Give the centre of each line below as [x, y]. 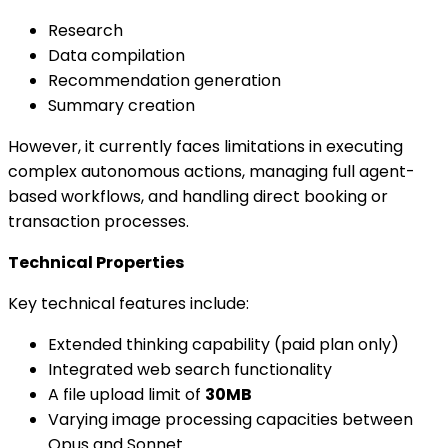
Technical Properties [96, 262]
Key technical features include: [128, 303]
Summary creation [121, 105]
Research [85, 30]
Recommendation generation [164, 80]
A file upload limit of [126, 394]
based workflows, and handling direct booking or [198, 196]
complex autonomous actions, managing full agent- [211, 171]
